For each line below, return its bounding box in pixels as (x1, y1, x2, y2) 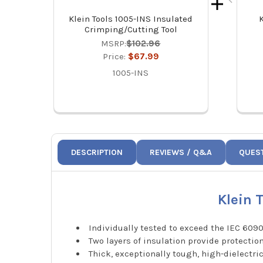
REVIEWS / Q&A (150, 147, 213, 158)
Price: (102, 51, 128, 62)
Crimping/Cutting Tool (84, 24, 177, 35)
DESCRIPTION (71, 147, 123, 158)
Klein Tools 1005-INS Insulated (69, 14, 193, 25)
